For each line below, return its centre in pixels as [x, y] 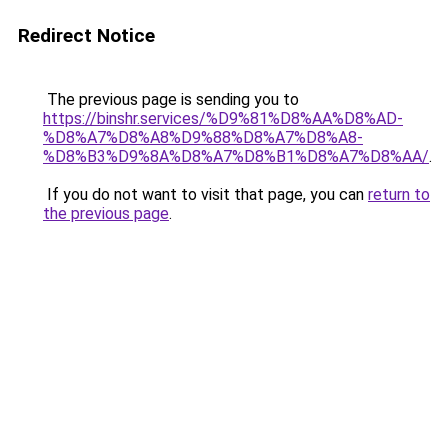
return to [399, 194]
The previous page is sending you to [171, 99]
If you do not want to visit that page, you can [205, 194]
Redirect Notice [86, 35]
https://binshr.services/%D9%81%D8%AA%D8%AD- [223, 118]
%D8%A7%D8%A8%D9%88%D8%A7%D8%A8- [203, 137]
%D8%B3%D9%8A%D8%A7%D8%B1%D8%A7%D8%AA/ [236, 156]
